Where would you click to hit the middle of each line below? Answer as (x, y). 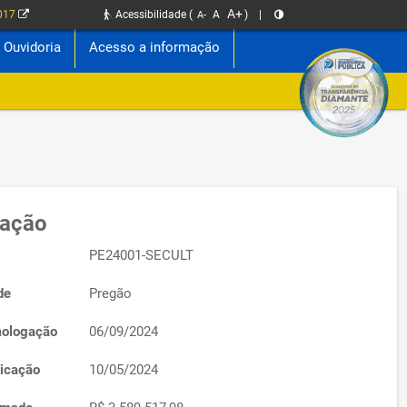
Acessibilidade (150, 15)
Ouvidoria (33, 47)
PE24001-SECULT (141, 255)
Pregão (110, 293)
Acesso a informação (155, 47)
